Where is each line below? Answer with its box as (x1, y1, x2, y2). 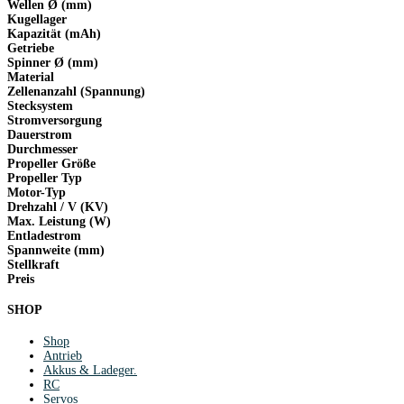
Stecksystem (7, 98, 73, 113)
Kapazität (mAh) (7, 26, 101, 41)
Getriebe (7, 41, 54, 55)
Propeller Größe (7, 156, 96, 170)
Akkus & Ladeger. (43, 363, 137, 377)
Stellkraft (7, 257, 60, 271)
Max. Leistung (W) (7, 214, 111, 228)
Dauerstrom (7, 127, 72, 142)
